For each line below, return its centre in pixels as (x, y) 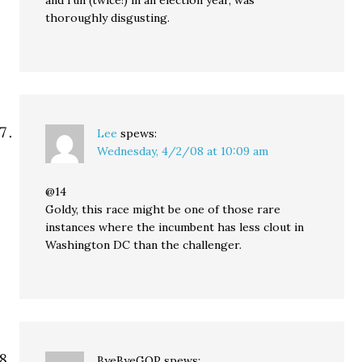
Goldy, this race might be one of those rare (163, 209)
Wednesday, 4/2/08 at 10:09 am (183, 151)
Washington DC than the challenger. (144, 245)
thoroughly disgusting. (108, 18)
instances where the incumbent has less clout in (175, 227)
